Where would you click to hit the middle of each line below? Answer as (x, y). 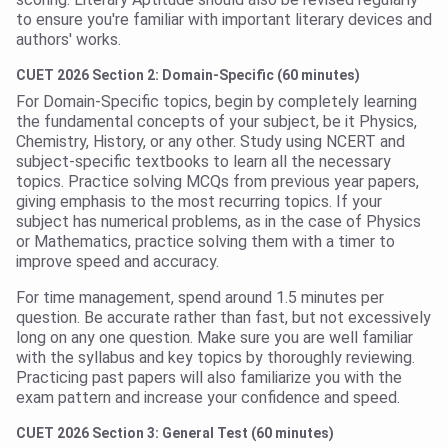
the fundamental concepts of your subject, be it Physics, (216, 122)
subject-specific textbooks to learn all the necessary (203, 162)
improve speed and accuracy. (117, 262)
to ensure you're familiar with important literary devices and (224, 20)
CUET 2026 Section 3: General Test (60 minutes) (175, 433)
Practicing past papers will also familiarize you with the (209, 378)
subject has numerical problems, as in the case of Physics (218, 222)
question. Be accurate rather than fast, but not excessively (223, 318)
